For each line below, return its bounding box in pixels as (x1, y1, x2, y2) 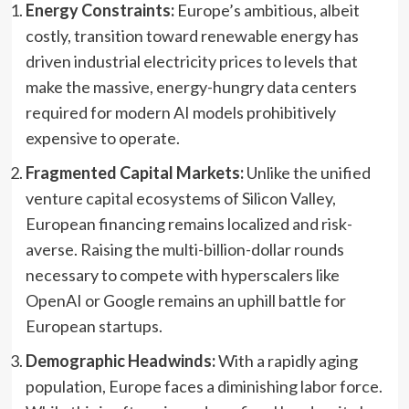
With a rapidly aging (215, 350, 358, 371)
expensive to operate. (25, 127, 180, 148)
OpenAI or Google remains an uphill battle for (25, 289, 346, 310)
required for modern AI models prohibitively (25, 101, 336, 122)
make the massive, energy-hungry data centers (25, 76, 357, 97)
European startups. (25, 315, 163, 336)
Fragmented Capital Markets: (25, 162, 244, 183)
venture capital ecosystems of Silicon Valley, (25, 187, 336, 208)
